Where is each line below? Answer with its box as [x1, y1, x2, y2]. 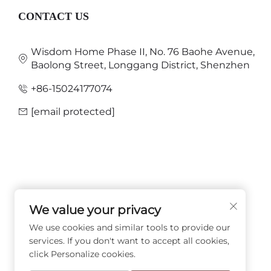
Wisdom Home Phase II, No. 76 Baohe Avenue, [31, 46, 255, 58]
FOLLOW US [18, 206, 84, 218]
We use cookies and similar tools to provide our [29, 222, 230, 233]
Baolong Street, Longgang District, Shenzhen [31, 59, 250, 71]
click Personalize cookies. [29, 249, 135, 260]
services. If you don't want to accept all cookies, [29, 235, 229, 246]
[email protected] [31, 106, 115, 118]
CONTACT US [18, 10, 89, 23]
